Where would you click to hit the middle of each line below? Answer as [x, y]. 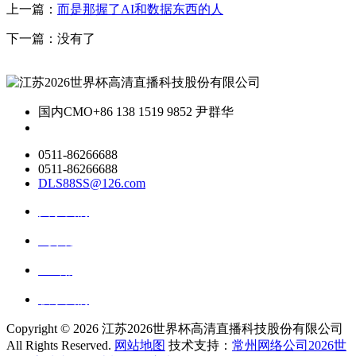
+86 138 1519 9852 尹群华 [163, 112]
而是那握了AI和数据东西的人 [140, 10]
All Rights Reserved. [60, 346]
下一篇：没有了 [51, 39]
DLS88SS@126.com [92, 184]
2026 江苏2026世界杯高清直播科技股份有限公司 [208, 329]
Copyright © [40, 329]
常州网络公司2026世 [289, 346]
